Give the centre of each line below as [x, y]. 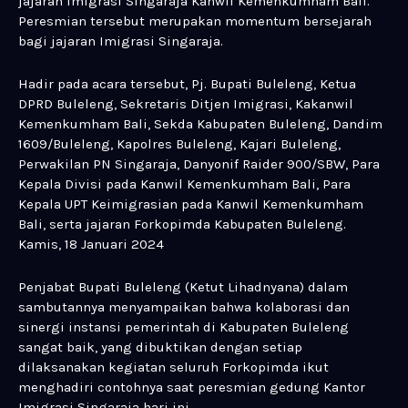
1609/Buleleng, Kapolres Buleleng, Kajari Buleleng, [179, 144]
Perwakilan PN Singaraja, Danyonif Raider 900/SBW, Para [199, 164]
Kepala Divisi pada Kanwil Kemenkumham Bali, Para [184, 184]
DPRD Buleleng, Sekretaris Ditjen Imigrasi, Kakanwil [186, 104]
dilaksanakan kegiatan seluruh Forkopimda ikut [173, 367]
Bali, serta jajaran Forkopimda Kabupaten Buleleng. [182, 224]
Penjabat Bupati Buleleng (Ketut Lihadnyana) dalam [183, 287]
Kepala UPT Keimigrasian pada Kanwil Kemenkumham [191, 204]
